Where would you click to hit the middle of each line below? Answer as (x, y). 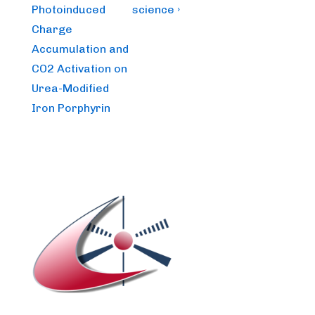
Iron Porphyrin (71, 108)
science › (156, 9)
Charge (52, 29)
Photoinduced (69, 9)
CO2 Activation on (79, 69)
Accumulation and (80, 49)
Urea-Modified (70, 88)
